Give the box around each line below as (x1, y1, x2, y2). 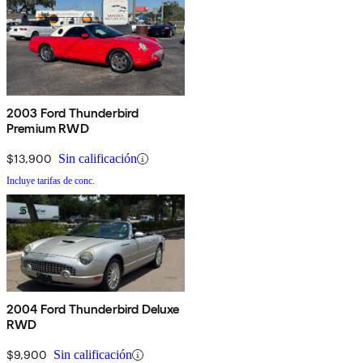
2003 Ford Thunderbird (6, 105, 139, 122)
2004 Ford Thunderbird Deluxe (6, 301, 180, 318)
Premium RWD (6, 121, 89, 137)
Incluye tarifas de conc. (6, 175, 95, 187)
